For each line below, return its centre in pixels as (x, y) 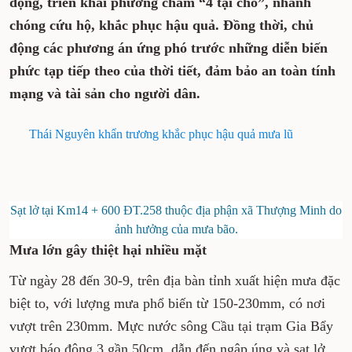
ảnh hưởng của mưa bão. (176, 229)
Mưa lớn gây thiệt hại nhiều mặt (108, 250)
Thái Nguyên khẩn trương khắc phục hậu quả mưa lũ (161, 134)
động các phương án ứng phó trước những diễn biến (169, 48)
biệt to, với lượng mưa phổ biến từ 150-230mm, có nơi (167, 303)
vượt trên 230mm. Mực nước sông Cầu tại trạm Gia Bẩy (171, 326)
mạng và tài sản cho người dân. (105, 93)
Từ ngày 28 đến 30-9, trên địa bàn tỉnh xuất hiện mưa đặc (175, 280)
